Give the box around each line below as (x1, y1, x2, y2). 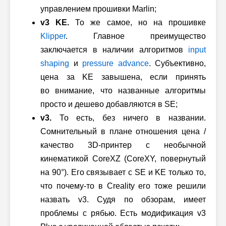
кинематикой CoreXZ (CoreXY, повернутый (40, 154, 206, 163)
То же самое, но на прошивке (69, 18, 206, 27)
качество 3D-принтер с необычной (40, 141, 206, 149)
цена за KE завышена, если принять (40, 73, 206, 81)
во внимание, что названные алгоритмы (40, 86, 206, 95)
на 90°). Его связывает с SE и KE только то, (40, 168, 206, 177)
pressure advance (82, 59, 149, 68)
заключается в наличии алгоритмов (40, 45, 188, 54)
